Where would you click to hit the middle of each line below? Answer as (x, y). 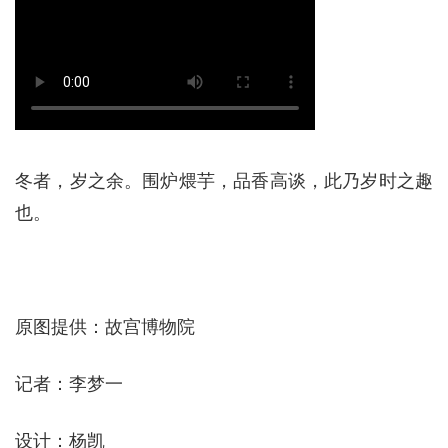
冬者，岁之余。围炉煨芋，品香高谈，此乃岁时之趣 (224, 181)
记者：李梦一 (69, 384)
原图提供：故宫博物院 (105, 327)
